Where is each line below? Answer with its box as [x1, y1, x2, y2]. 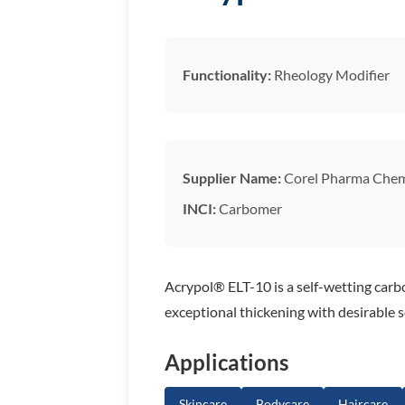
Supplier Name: [183, 169, 281, 187]
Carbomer [216, 200, 282, 218]
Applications [165, 349, 288, 376]
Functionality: [183, 66, 271, 84]
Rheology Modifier [271, 66, 390, 84]
